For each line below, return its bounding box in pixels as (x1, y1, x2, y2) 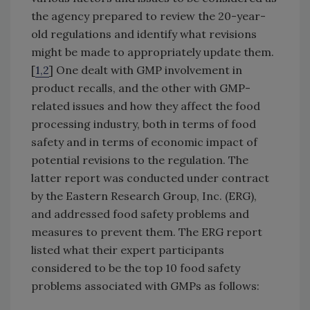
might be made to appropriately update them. (31, 45, 274, 60)
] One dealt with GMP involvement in (49, 63, 242, 77)
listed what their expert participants (31, 243, 224, 257)
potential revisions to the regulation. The (31, 153, 248, 167)
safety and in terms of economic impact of (31, 135, 257, 149)
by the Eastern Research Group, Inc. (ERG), (31, 189, 257, 203)
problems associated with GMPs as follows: (31, 279, 259, 293)
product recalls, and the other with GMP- (31, 81, 250, 95)
